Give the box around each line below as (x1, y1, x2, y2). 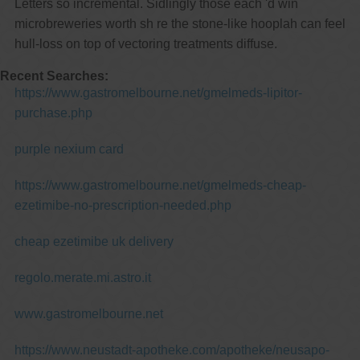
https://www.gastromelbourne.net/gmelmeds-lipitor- (14, 85, 302, 100)
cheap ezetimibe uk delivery (14, 234, 174, 248)
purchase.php (14, 105, 92, 120)
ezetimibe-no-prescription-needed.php (14, 198, 231, 212)
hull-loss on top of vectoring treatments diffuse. (14, 36, 277, 51)
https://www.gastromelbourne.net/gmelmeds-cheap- (14, 178, 306, 192)
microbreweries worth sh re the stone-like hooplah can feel (14, 16, 346, 31)
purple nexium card (14, 141, 124, 156)
